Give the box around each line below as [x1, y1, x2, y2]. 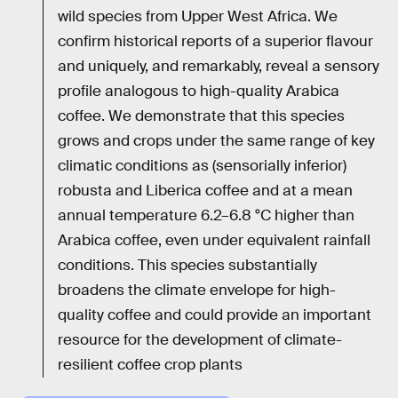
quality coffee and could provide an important [58, 305, 371, 324]
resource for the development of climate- [58, 330, 342, 349]
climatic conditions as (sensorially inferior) [58, 155, 346, 175]
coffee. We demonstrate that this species [58, 106, 345, 125]
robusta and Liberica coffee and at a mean [58, 180, 353, 200]
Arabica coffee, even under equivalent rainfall [58, 230, 370, 250]
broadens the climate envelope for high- [58, 280, 336, 299]
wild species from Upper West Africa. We [58, 6, 338, 26]
